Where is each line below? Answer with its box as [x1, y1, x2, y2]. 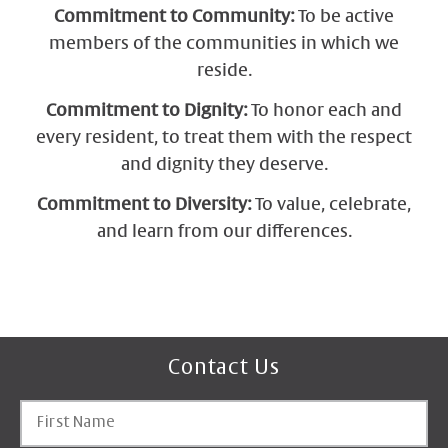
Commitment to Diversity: [37, 197, 251, 215]
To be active [294, 9, 394, 27]
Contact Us [168, 357, 280, 378]
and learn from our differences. [96, 224, 352, 242]
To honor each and [247, 103, 402, 121]
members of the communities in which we [49, 36, 399, 54]
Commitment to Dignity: [46, 103, 247, 121]
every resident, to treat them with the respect [36, 130, 412, 148]
